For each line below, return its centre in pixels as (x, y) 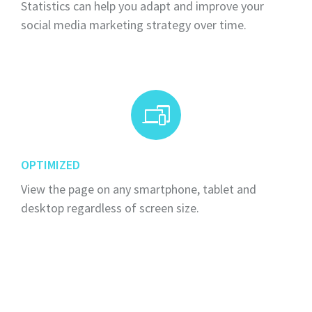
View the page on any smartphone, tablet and (139, 189)
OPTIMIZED (50, 165)
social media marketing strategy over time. (134, 25)
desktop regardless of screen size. (110, 208)
